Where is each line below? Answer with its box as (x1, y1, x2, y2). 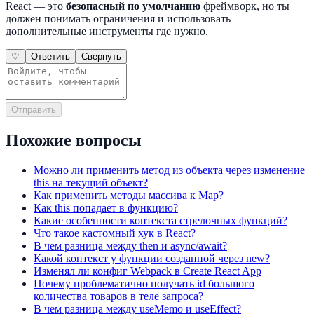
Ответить (31, 51, 70, 62)
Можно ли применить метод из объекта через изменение (34, 164, 305, 176)
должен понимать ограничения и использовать (6, 13, 231, 25)
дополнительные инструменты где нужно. (6, 25, 208, 38)
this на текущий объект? (34, 177, 148, 189)
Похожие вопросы (6, 131, 142, 150)
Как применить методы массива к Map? (34, 189, 224, 201)
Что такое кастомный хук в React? (34, 227, 196, 239)
